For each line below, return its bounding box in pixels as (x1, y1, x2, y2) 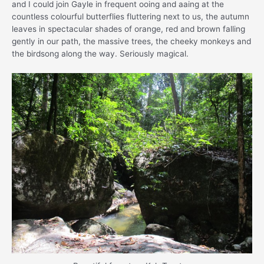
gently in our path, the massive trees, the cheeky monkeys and (12, 37, 251, 47)
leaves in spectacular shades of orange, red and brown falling (12, 24, 245, 34)
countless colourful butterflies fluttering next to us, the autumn (12, 12, 249, 22)
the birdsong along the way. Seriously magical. (12, 49, 189, 59)
